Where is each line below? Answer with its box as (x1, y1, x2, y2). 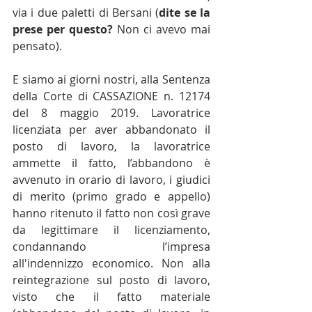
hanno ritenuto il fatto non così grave (13, 205, 210, 221)
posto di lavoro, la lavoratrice (13, 139, 210, 155)
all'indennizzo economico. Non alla (13, 256, 210, 272)
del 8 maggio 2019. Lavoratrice (13, 105, 210, 121)
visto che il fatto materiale (13, 289, 210, 305)
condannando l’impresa (13, 239, 210, 255)
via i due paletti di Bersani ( (13, 5, 159, 21)
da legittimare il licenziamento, (13, 222, 210, 238)
